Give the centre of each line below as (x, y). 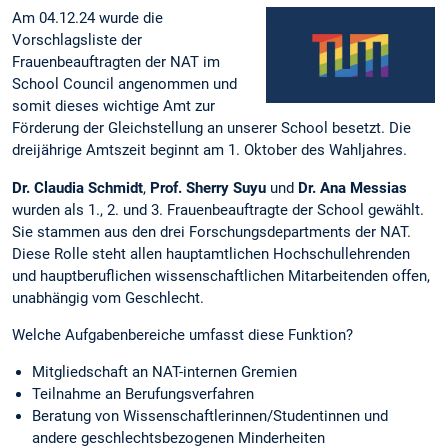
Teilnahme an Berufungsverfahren (143, 394)
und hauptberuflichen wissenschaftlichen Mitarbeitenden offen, (221, 275)
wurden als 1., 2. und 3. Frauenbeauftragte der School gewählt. (218, 209)
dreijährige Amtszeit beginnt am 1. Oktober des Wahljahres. (211, 150)
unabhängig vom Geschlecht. (108, 297)
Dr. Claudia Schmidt (77, 187)
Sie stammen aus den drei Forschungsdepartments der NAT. (211, 231)
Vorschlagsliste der (77, 40)
